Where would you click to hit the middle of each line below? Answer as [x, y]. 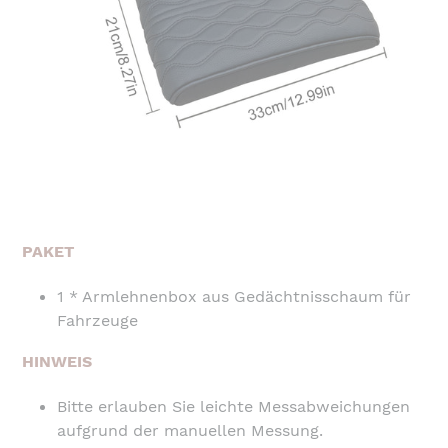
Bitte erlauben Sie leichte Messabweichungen [233, 406]
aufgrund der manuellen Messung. [190, 430]
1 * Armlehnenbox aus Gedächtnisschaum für [234, 296]
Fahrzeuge [97, 320]
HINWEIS [59, 362]
